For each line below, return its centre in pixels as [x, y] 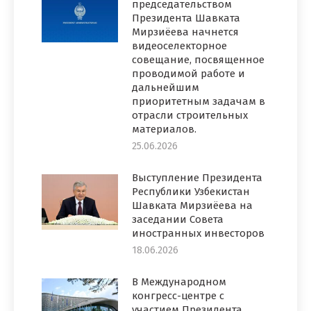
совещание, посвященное [198, 59]
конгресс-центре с [178, 295]
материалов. [164, 129]
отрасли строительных [190, 115]
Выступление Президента [197, 177]
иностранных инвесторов [198, 233]
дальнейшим [166, 87]
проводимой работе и [188, 73]
